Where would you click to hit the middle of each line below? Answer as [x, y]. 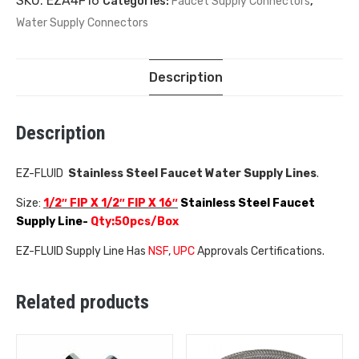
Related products [83, 303]
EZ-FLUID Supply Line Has [81, 252]
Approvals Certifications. [261, 252]
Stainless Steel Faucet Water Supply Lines [192, 174]
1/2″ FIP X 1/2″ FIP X [100, 204]
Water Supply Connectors [82, 22]
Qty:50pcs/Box [135, 222]
